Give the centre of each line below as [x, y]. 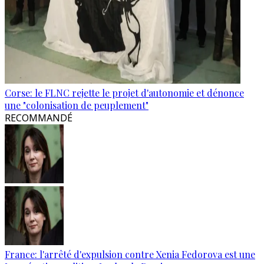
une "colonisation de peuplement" [77, 105]
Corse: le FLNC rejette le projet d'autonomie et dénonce [124, 93]
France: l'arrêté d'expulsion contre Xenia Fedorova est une [130, 254]
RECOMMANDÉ [39, 118]
